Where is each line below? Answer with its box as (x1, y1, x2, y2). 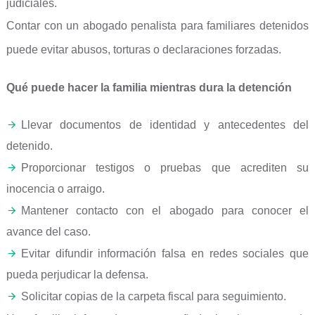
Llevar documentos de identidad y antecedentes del (20, 119, 309, 131)
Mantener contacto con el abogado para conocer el (20, 205, 309, 217)
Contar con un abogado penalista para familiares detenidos (6, 20, 309, 32)
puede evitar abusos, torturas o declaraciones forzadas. (6, 44, 281, 56)
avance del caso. (6, 226, 91, 238)
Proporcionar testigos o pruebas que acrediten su (20, 162, 309, 174)
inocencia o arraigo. (6, 183, 105, 195)
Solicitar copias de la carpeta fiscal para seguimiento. (20, 290, 286, 302)
